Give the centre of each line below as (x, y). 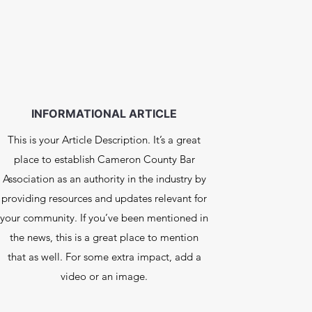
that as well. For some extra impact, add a (104, 257)
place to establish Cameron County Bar (104, 159)
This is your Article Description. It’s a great (104, 140)
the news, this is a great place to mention (104, 237)
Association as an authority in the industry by (104, 179)
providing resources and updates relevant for (104, 198)
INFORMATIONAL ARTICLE (104, 114)
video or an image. (104, 276)
